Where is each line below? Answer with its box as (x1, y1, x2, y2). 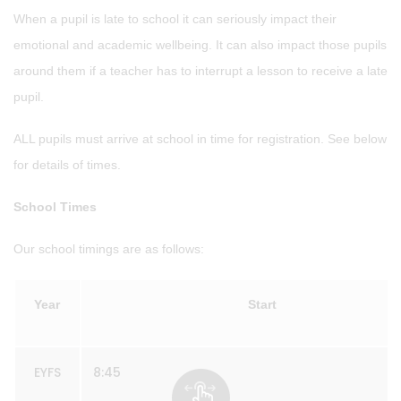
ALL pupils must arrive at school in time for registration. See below (13, 132, 387, 146)
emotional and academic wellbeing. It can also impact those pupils (13, 38, 387, 52)
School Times (13, 200, 97, 214)
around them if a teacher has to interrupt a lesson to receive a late (13, 64, 388, 78)
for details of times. (13, 158, 121, 172)
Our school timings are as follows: (13, 242, 204, 256)
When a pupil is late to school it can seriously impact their (13, 12, 337, 26)
